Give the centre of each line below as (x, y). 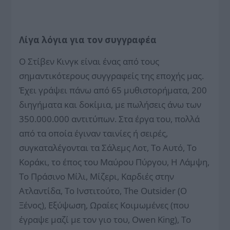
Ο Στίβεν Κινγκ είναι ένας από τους (89, 61)
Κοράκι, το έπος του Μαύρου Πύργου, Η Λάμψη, (114, 162)
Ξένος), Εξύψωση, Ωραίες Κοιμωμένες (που (104, 205)
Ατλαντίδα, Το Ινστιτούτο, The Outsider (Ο (103, 190)
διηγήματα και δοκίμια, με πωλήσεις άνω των (110, 104)
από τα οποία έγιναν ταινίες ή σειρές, (94, 133)
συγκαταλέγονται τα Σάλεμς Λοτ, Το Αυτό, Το (108, 147)
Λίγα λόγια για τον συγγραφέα (88, 40)
